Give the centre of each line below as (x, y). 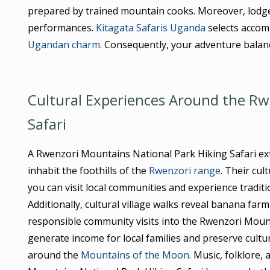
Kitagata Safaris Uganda (150, 27)
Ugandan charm (64, 44)
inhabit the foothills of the (88, 170)
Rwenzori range (184, 170)
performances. (61, 27)
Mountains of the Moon (135, 255)
